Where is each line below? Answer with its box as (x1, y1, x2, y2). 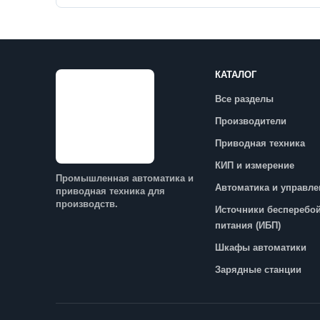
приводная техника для (56, 186, 165, 196)
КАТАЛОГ (215, 69, 257, 80)
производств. (56, 199, 118, 209)
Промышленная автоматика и (56, 173, 194, 184)
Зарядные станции (215, 264, 302, 275)
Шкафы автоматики (215, 242, 307, 253)
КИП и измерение (215, 160, 295, 171)
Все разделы (215, 94, 274, 104)
